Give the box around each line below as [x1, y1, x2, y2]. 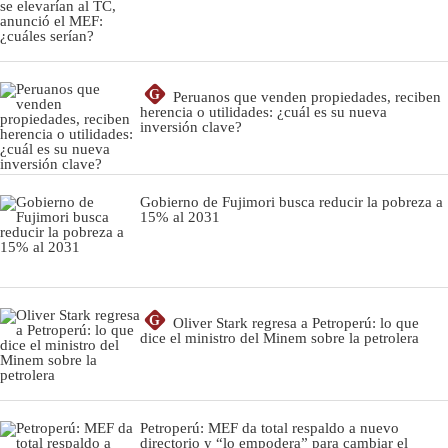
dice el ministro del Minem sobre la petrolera [140, 329, 419, 346]
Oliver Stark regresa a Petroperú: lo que [173, 314, 419, 331]
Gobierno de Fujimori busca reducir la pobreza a [140, 193, 443, 210]
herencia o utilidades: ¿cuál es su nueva [140, 103, 387, 120]
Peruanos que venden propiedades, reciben [173, 88, 441, 105]
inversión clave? [140, 118, 242, 135]
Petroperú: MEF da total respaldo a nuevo [140, 419, 399, 436]
